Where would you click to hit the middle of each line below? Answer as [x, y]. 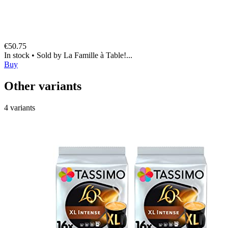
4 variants [20, 107]
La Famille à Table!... [98, 55]
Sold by [50, 55]
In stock [18, 55]
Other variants [43, 86]
